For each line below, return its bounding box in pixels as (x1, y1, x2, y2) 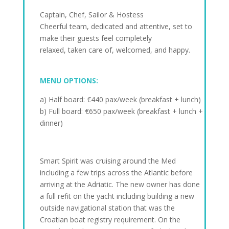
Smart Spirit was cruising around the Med (39, 156, 176, 166)
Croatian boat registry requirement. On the (39, 215, 180, 224)
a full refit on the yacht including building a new (39, 191, 194, 201)
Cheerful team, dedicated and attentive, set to (39, 21, 192, 31)
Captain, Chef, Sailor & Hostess (39, 10, 144, 19)
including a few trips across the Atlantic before (39, 168, 193, 177)
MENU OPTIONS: (39, 76, 98, 85)
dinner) (39, 118, 63, 128)
